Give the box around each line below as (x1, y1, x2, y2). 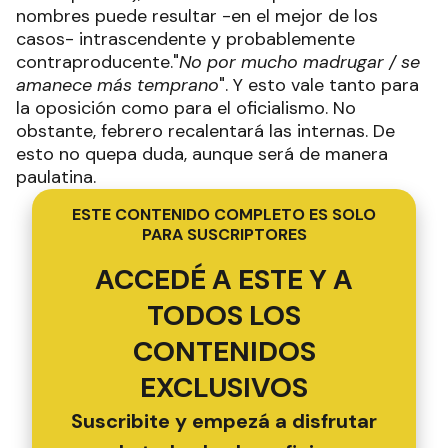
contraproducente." (16, 50, 179, 74)
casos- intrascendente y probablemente (16, 27, 360, 51)
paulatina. (16, 165, 96, 189)
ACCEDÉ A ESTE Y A (95, 261, 353, 298)
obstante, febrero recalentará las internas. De (16, 119, 395, 143)
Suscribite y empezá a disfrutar (71, 408, 377, 434)
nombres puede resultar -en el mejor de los (16, 4, 378, 28)
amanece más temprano (16, 73, 219, 97)
